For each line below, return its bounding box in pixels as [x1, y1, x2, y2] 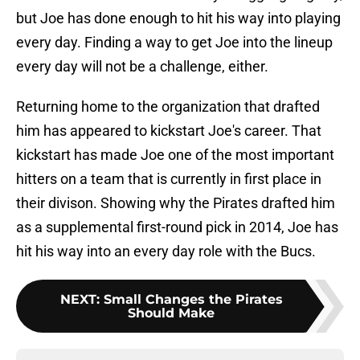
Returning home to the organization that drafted [16, 98, 320, 116]
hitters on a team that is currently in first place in [16, 170, 321, 188]
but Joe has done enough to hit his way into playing [16, 10, 341, 27]
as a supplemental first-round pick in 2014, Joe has [16, 219, 338, 236]
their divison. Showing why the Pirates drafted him [16, 194, 335, 212]
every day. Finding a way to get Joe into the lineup [16, 34, 333, 51]
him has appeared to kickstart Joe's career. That [16, 122, 321, 140]
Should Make [128, 305, 215, 321]
